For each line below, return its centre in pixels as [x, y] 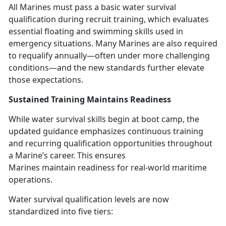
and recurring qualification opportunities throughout [110, 143]
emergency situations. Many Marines [80, 43]
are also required [185, 43]
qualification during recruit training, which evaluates [109, 19]
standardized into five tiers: [61, 211]
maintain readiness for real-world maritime [124, 167]
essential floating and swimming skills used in [96, 31]
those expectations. [47, 79]
